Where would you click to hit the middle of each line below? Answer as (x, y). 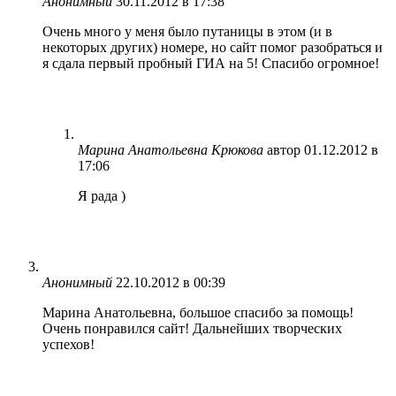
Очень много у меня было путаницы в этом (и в (187, 31)
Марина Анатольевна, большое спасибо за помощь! (198, 312)
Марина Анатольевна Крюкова (171, 149)
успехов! (69, 344)
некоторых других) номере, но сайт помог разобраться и (213, 47)
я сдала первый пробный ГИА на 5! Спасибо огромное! (211, 63)
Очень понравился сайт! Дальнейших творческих (192, 328)
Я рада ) (102, 195)
